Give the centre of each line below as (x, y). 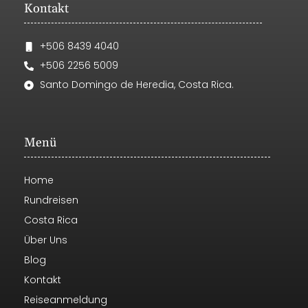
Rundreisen (51, 200)
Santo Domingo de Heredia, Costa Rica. (136, 85)
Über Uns (46, 240)
